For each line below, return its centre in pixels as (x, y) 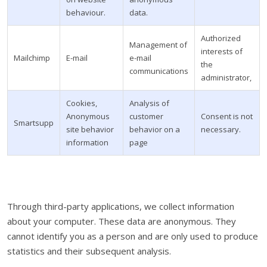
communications (159, 71)
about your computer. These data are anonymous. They (122, 221)
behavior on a (155, 129)
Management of (158, 45)
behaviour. (86, 13)
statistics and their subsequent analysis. (89, 251)
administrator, (227, 77)
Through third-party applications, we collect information (121, 206)
